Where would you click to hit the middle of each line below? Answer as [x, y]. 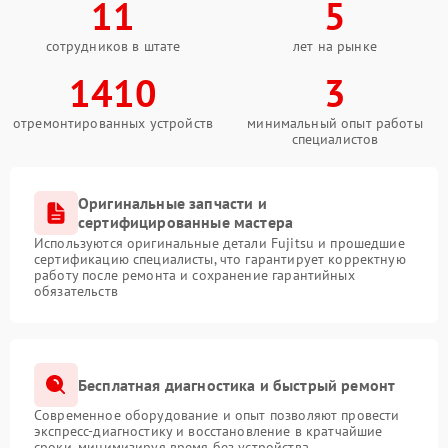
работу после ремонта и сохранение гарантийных [194, 275]
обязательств [76, 291]
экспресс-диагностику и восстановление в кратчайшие [208, 431]
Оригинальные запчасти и [172, 203]
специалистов [335, 139]
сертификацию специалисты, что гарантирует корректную [220, 259]
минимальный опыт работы [335, 123]
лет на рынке [335, 46]
